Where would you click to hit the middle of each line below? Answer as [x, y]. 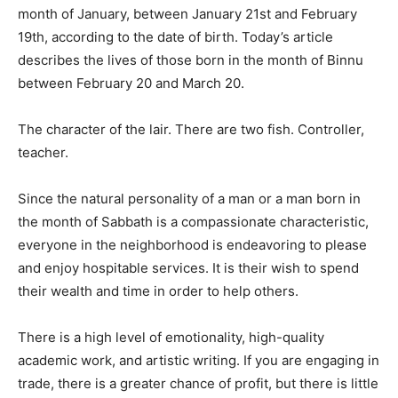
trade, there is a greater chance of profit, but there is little [198, 384]
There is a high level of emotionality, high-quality [171, 338]
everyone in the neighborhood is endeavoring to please [192, 245]
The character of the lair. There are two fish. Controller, [191, 130]
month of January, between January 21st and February [187, 14]
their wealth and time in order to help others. [158, 291]
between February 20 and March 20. [131, 84]
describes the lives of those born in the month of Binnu [191, 60]
